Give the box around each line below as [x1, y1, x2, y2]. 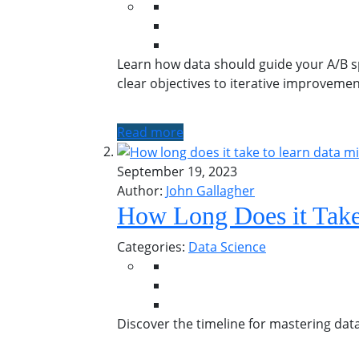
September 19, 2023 [117, 163, 237, 181]
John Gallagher [166, 182, 255, 200]
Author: [117, 182, 163, 200]
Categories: [117, 238, 188, 256]
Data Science [188, 238, 266, 256]
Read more [117, 123, 184, 141]
